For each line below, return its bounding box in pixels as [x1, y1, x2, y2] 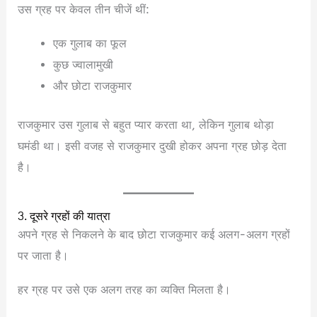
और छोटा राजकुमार [52, 79, 132, 93]
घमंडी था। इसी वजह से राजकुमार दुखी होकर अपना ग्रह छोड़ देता [18, 139, 287, 153]
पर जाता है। [18, 248, 69, 263]
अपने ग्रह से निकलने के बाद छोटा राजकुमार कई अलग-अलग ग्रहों [18, 227, 291, 241]
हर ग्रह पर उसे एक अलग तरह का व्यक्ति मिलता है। [18, 282, 231, 296]
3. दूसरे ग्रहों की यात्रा [18, 205, 111, 227]
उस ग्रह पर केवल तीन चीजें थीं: [18, 3, 150, 16]
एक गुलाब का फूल [52, 37, 127, 51]
